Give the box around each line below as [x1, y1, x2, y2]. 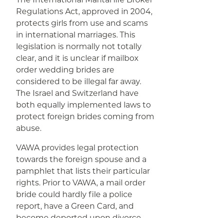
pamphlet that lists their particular [16, 166, 150, 176]
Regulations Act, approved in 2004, [16, 7, 153, 16]
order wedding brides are [16, 65, 115, 74]
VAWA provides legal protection [16, 143, 139, 152]
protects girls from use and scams [16, 18, 148, 28]
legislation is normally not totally [16, 42, 142, 51]
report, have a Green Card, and [16, 201, 134, 211]
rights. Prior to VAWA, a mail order [16, 178, 146, 187]
